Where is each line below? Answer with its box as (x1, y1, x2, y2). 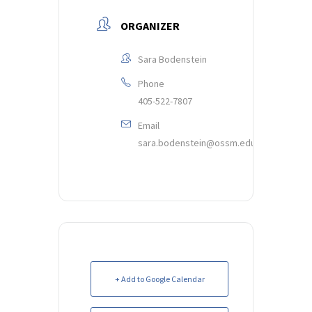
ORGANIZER (120, 18, 180, 33)
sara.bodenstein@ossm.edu (138, 136, 256, 149)
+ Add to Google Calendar (114, 273, 205, 284)
